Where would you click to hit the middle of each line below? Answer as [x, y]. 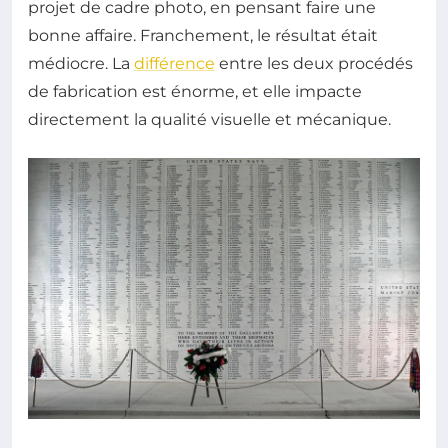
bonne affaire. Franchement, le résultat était [203, 35]
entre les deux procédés [314, 63]
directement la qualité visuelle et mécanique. [209, 119]
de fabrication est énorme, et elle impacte [195, 91]
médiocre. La [81, 63]
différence [174, 63]
